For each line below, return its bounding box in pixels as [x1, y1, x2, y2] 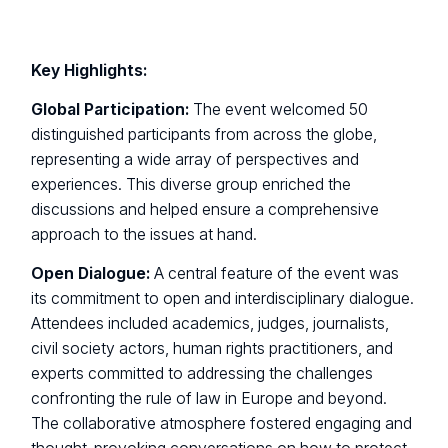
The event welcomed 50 [189, 100, 369, 120]
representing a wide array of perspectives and [31, 150, 360, 170]
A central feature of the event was [150, 264, 400, 284]
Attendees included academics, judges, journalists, [31, 314, 390, 334]
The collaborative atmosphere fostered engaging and [31, 414, 413, 434]
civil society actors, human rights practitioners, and [31, 339, 394, 359]
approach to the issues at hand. [31, 225, 258, 245]
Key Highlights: [31, 60, 148, 80]
